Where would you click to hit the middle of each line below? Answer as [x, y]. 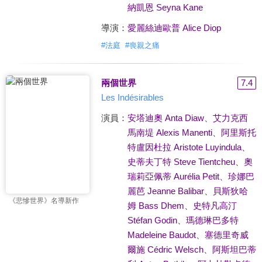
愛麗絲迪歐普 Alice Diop [174, 28]
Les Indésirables [132, 97]
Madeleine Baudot [161, 235]
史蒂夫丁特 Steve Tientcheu [181, 162]
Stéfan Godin [152, 220]
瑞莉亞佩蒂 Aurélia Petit [173, 176]
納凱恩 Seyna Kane [165, 7]
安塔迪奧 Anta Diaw [166, 118]
